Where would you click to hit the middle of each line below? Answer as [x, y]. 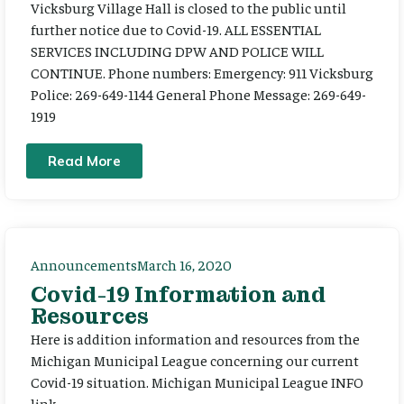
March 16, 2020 [184, 265]
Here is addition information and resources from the [195, 339]
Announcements [84, 265]
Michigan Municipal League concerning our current [195, 360]
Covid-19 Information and [178, 295]
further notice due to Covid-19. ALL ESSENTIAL [176, 28]
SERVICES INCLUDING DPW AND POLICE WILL [177, 50]
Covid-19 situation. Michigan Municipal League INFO [197, 382]
